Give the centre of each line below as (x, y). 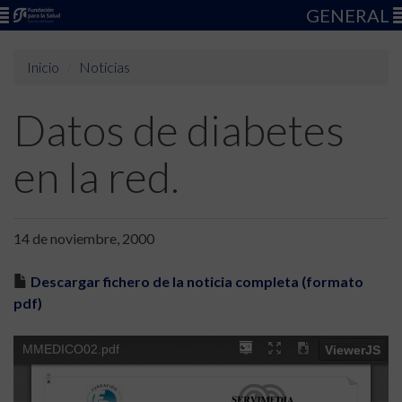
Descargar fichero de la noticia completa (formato (197, 281)
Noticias (105, 67)
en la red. (96, 176)
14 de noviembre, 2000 (84, 238)
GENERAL (350, 15)
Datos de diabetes (179, 130)
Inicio (43, 67)
